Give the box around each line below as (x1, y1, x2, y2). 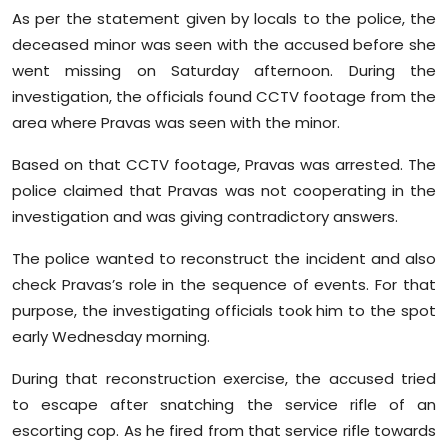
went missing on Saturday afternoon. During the (12, 60, 436, 82)
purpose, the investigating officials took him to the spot (12, 300, 436, 322)
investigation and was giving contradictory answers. (12, 206, 398, 228)
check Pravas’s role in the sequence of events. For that (12, 274, 436, 296)
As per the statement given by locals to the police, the (12, 8, 436, 30)
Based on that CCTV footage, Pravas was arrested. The (12, 154, 436, 176)
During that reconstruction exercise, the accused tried (12, 368, 436, 390)
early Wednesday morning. (12, 326, 210, 348)
